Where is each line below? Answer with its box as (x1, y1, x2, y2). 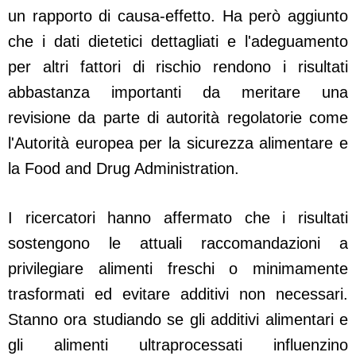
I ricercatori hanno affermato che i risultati (8, 209, 348, 227)
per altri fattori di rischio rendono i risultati (8, 58, 348, 76)
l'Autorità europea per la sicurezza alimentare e (8, 134, 348, 153)
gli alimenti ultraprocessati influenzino (8, 336, 348, 354)
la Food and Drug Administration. (8, 160, 239, 178)
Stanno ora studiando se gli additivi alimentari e (8, 311, 348, 329)
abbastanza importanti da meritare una (8, 83, 348, 102)
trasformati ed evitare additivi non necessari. (8, 285, 348, 304)
